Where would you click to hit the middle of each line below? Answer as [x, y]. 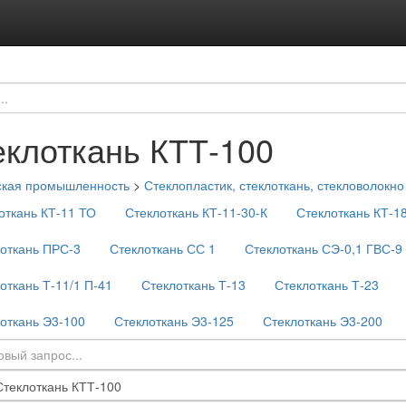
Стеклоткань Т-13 [193, 285]
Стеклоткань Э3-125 [174, 321]
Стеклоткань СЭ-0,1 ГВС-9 [324, 248]
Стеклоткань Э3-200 [323, 321]
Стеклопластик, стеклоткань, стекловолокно [274, 185]
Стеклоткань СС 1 [163, 248]
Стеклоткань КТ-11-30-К [196, 212]
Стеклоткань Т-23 [327, 285]
